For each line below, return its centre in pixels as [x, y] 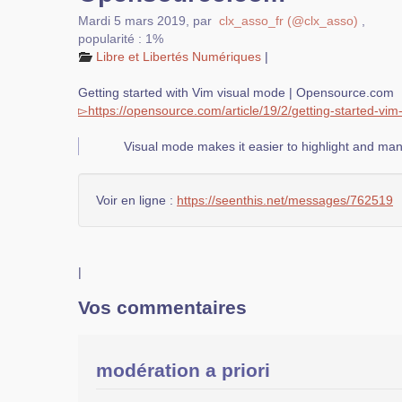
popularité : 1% [121, 39]
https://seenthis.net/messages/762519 [285, 200]
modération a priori [183, 370]
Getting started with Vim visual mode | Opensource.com [236, 92]
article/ [244, 110]
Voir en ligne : [136, 200]
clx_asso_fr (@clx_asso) [288, 21]
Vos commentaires [162, 307]
